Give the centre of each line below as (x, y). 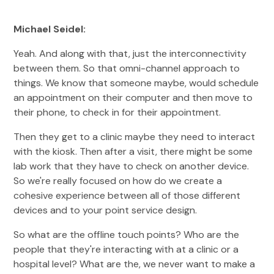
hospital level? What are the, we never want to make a (135, 264)
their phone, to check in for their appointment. (117, 112)
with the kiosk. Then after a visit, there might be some (133, 151)
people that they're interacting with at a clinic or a (126, 249)
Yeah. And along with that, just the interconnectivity (130, 54)
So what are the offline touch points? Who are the (127, 235)
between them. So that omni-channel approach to (127, 68)
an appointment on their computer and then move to (133, 98)
